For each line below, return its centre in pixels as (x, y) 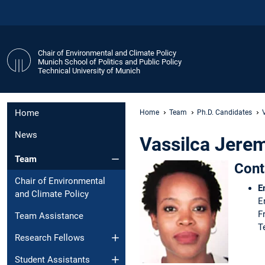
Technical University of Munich (89, 70)
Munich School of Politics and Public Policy (110, 62)
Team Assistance (49, 216)
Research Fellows (50, 237)
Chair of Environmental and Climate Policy (107, 53)
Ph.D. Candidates (224, 112)
